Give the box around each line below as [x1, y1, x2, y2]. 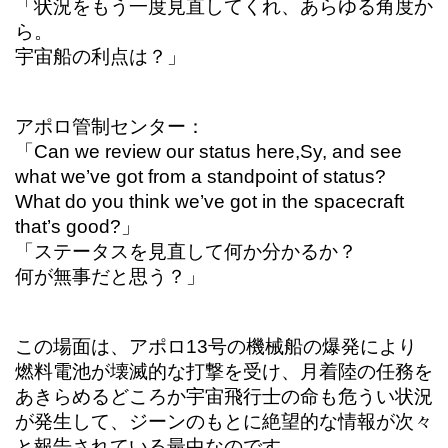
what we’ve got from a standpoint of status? [15, 166, 386, 188]
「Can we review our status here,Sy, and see [15, 141, 402, 163]
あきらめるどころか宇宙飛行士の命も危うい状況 [15, 386, 433, 408]
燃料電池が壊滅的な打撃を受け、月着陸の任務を [15, 361, 433, 383]
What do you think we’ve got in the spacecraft [15, 191, 404, 213]
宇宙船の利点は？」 [15, 46, 186, 68]
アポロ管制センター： [15, 116, 205, 138]
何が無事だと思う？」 [15, 266, 205, 288]
